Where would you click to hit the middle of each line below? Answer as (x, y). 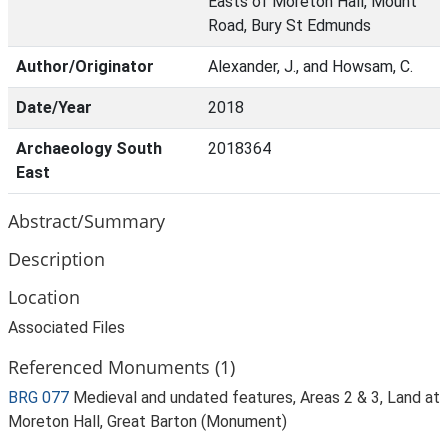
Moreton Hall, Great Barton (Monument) (147, 421)
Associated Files (66, 327)
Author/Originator (85, 66)
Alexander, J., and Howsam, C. (310, 66)
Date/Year (54, 107)
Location (44, 296)
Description (56, 258)
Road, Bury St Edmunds (289, 25)
